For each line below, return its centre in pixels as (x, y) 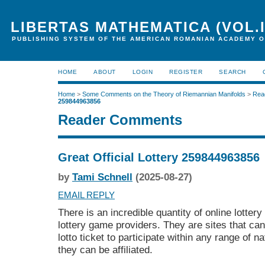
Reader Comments (120, 120)
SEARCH (232, 72)
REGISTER (186, 72)
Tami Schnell (102, 177)
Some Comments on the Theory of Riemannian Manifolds (164, 94)
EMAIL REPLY (86, 195)
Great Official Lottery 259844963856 (159, 157)
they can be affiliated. (105, 249)
